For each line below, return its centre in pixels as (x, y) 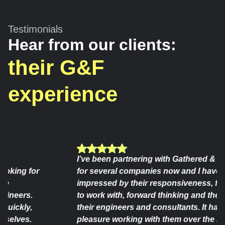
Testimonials (35, 29)
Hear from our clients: (92, 44)
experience (63, 94)
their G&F (56, 67)
